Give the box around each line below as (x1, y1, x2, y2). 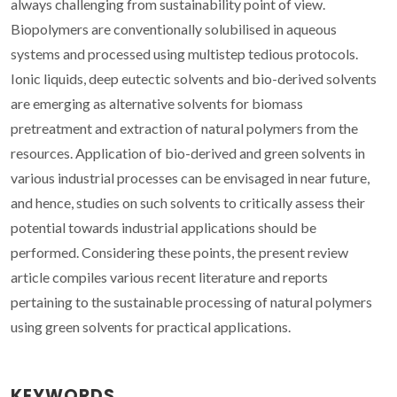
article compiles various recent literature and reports (11, 268, 328, 285)
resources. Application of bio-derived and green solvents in (11, 144, 365, 161)
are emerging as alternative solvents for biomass (11, 94, 303, 112)
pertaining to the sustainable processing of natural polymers (11, 292, 372, 310)
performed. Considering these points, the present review (11, 243, 348, 261)
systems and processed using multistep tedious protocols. (11, 44, 358, 62)
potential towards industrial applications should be (11, 218, 316, 236)
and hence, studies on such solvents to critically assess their (11, 193, 365, 211)
